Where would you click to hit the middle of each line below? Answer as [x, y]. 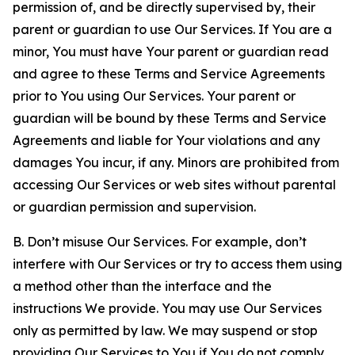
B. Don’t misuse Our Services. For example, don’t [160, 242]
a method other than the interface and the [142, 286]
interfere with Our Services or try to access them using [177, 264]
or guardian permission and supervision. [134, 207]
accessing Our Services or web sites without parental [174, 185]
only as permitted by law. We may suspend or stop [165, 330]
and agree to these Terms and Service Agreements [169, 74]
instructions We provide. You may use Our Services [167, 308]
